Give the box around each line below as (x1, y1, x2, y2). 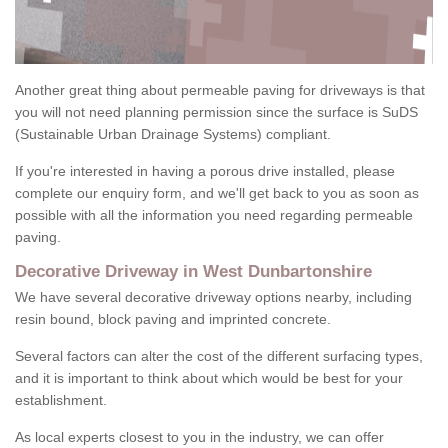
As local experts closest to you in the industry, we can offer (15, 429, 384, 446)
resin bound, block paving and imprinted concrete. (15, 311, 331, 328)
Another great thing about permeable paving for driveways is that (15, 82, 425, 99)
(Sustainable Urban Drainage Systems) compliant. (15, 126, 331, 143)
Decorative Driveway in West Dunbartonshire (15, 262, 372, 282)
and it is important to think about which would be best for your (15, 370, 403, 387)
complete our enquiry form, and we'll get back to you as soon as (15, 185, 419, 202)
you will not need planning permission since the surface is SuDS (15, 104, 418, 121)
